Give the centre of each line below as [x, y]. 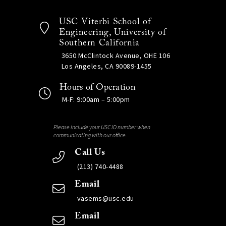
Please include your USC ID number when [102, 128]
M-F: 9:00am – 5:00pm [96, 100]
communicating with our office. [91, 136]
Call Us [90, 153]
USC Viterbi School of [105, 22]
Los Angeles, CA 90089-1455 [106, 66]
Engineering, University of [112, 33]
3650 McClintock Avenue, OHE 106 [116, 56]
